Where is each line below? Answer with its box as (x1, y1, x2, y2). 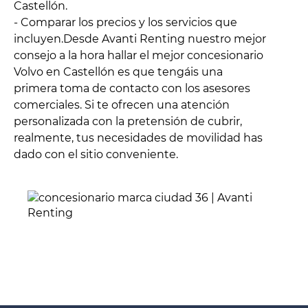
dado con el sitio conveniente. (14, 148, 178, 162)
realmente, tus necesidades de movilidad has (14, 131, 263, 145)
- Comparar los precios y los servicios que (14, 16, 237, 30)
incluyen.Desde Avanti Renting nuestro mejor (14, 32, 266, 46)
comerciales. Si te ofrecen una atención (14, 98, 230, 112)
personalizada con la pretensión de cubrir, (14, 115, 242, 129)
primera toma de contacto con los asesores (14, 82, 250, 96)
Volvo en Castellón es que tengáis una (14, 65, 223, 79)
